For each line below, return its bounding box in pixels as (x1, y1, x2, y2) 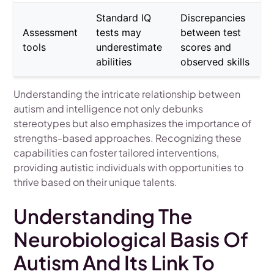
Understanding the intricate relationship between (13, 87, 241, 100)
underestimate (96, 40, 163, 53)
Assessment (23, 26, 78, 39)
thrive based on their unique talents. (13, 175, 178, 188)
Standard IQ (96, 11, 152, 24)
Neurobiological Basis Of (13, 226, 249, 251)
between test (180, 26, 242, 39)
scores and (180, 40, 232, 53)
